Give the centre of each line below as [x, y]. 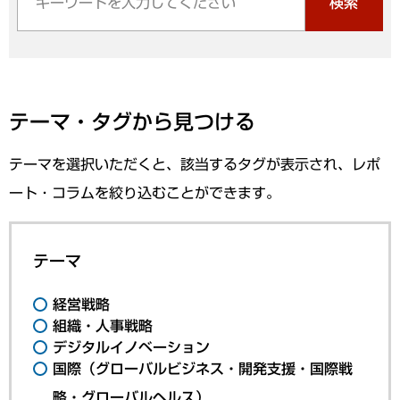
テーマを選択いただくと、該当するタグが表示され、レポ [195, 164]
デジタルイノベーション [132, 347]
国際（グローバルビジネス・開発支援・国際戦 [203, 369]
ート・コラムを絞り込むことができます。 [145, 193]
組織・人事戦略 [103, 326]
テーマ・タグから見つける [133, 121]
